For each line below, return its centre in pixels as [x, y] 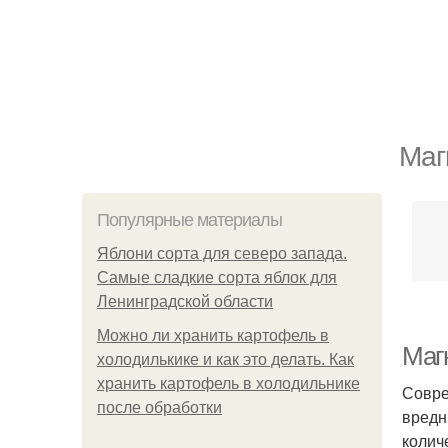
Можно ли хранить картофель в [213, 335]
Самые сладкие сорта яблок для [217, 277]
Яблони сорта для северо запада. [222, 253]
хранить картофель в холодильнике [228, 383]
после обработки [159, 407]
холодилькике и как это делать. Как [225, 359]
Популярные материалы [189, 220]
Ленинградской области [185, 301]
